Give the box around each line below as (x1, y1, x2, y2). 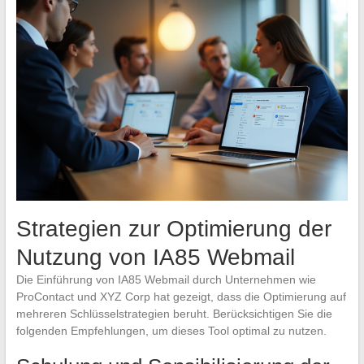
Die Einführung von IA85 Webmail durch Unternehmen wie (15, 273, 316, 287)
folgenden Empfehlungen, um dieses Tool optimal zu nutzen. (15, 324, 327, 338)
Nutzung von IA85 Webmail (15, 245, 295, 271)
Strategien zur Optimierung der (15, 216, 331, 242)
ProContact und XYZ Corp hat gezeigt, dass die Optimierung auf (15, 290, 346, 304)
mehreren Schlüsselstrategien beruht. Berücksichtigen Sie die (15, 307, 332, 321)
